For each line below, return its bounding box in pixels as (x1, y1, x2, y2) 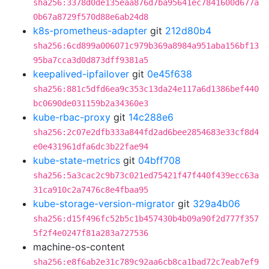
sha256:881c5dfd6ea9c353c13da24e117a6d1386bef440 (33, 84, 259, 94)
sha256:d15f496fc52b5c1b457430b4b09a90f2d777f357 (33, 214, 259, 223)
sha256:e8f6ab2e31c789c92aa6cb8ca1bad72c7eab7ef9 (33, 257, 259, 267)
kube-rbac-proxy (33, 111, 110, 123)
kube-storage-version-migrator (33, 198, 175, 210)
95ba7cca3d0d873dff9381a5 (33, 55, 148, 65)
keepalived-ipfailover (33, 68, 129, 80)
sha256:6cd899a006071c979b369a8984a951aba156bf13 (33, 41, 259, 50)
